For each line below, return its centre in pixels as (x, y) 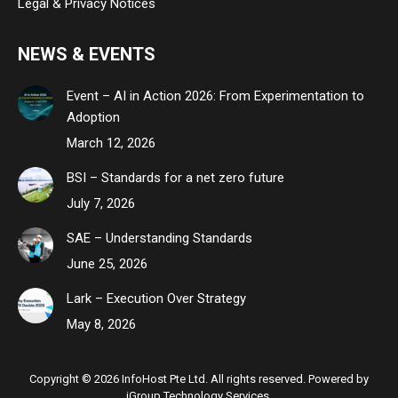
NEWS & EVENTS (87, 54)
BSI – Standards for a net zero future (175, 178)
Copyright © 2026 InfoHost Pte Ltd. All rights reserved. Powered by (199, 379)
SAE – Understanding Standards (159, 238)
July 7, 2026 (101, 203)
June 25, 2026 (107, 264)
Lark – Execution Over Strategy (156, 298)
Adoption (93, 117)
